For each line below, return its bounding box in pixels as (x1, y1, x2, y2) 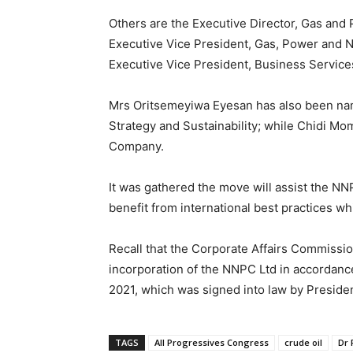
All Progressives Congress (154, 336, 269, 349)
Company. (109, 139, 164, 154)
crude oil (284, 336, 322, 349)
